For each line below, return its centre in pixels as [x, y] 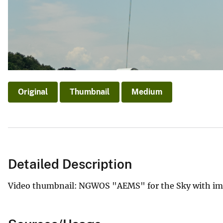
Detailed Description [70, 164]
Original [33, 92]
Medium [147, 92]
